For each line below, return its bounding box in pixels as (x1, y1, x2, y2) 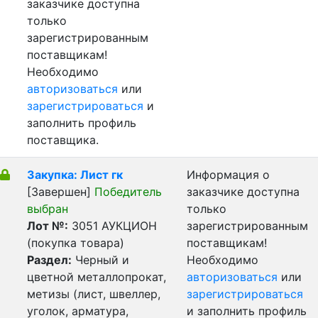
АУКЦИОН (102, 219, 157, 233)
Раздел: (27, 253, 72, 267)
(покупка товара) (27, 236, 124, 250)
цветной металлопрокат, (27, 270, 166, 284)
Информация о (187, 168, 270, 182)
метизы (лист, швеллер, (27, 287, 160, 301)
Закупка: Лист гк (27, 168, 123, 182)
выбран (27, 202, 68, 216)
